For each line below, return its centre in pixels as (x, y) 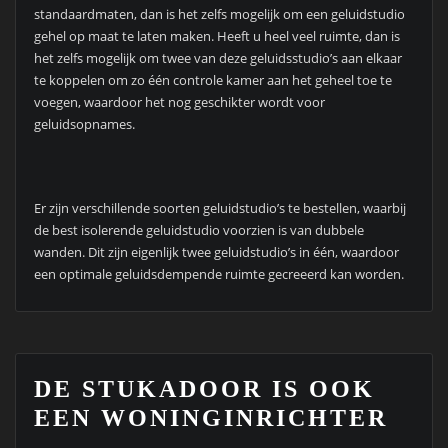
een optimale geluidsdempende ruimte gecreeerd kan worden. (218, 274)
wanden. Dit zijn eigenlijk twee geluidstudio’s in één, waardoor (216, 252)
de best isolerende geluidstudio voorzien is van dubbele (198, 230)
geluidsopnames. (84, 123)
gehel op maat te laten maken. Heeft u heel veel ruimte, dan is (216, 35)
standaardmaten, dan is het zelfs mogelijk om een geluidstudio (219, 13)
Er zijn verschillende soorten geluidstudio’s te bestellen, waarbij (219, 208)
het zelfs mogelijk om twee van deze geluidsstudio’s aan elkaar (217, 57)
